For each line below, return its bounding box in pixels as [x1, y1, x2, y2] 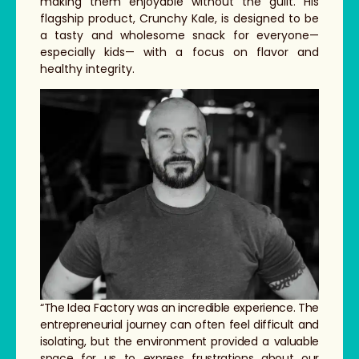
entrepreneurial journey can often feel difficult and [40, 317, 319, 333]
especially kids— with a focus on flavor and [40, 43, 319, 60]
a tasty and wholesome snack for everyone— [40, 26, 319, 43]
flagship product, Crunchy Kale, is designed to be [40, 10, 319, 26]
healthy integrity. [40, 60, 135, 77]
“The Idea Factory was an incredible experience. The [40, 300, 319, 317]
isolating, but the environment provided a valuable [40, 333, 319, 350]
